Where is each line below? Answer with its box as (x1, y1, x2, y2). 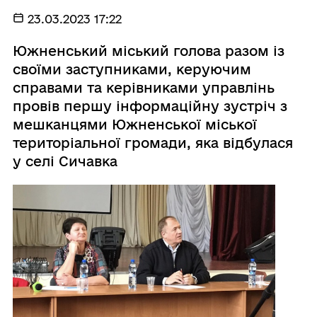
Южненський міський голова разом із (12, 42, 284, 59)
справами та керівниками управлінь (12, 79, 275, 96)
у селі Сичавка (12, 153, 117, 169)
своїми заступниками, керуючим (12, 61, 251, 77)
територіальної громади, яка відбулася (12, 134, 293, 151)
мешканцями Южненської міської (12, 116, 257, 132)
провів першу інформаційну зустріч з (12, 98, 287, 114)
